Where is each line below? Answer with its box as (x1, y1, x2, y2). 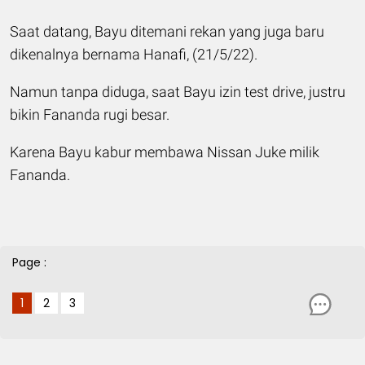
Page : (12, 253, 46, 270)
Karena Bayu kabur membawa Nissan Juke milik (10, 143, 319, 161)
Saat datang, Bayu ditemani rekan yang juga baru (10, 22, 324, 40)
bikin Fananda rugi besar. (10, 105, 169, 123)
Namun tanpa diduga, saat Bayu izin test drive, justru (10, 82, 345, 100)
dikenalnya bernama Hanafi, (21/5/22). (10, 45, 257, 63)
